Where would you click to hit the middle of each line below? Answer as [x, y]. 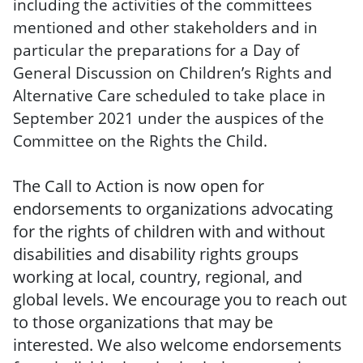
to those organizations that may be [143, 322]
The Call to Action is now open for [139, 186]
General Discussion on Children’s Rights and [173, 73]
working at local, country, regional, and [158, 277]
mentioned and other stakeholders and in [165, 27]
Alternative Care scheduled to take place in [169, 95]
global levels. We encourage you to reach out [180, 299]
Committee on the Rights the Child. [140, 141]
